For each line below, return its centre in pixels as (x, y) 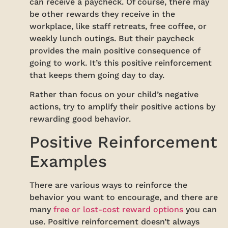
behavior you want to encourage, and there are (124, 197)
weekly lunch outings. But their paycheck (112, 38)
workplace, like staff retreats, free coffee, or (118, 26)
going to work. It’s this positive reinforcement (121, 63)
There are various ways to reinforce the (109, 185)
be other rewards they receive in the (103, 14)
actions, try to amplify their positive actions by (123, 107)
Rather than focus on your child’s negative (114, 95)
